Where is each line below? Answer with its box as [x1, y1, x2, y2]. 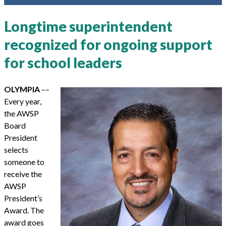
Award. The [4, 205, 44, 215]
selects [4, 145, 28, 155]
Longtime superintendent [4, 18, 173, 35]
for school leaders [4, 54, 122, 72]
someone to [4, 157, 44, 167]
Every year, [4, 96, 41, 106]
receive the [4, 169, 42, 179]
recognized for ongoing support [4, 36, 212, 53]
